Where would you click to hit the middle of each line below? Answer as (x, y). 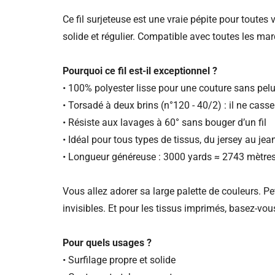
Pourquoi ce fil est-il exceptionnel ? (140, 71)
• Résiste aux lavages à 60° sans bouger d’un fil (165, 123)
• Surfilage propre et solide (119, 260)
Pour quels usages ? (107, 243)
